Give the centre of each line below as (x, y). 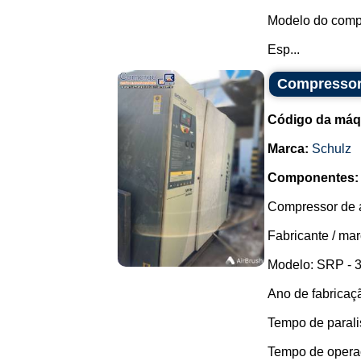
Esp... (284, 50)
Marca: (288, 149)
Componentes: (313, 178)
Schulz (332, 149)
